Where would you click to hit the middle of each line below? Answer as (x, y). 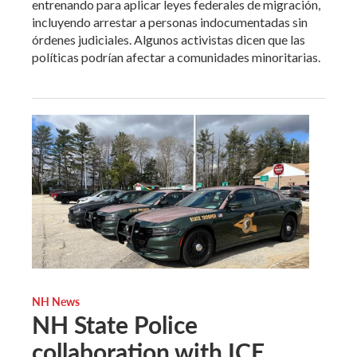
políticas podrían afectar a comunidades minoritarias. (176, 57)
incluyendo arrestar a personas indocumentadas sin (170, 22)
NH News (56, 302)
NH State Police (115, 325)
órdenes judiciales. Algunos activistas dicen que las (169, 39)
